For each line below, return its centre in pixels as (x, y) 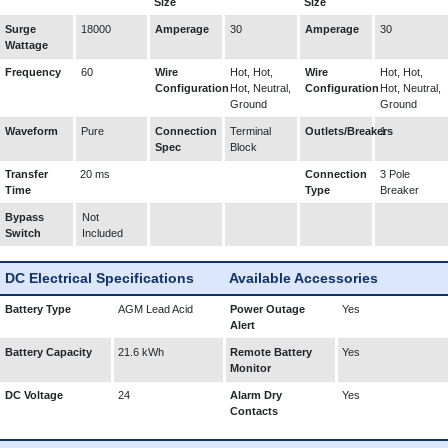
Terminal (250, 131)
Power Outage (267, 309)
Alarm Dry (256, 395)
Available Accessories (303, 278)
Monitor (250, 368)
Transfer (26, 174)
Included (102, 233)
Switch (23, 233)
